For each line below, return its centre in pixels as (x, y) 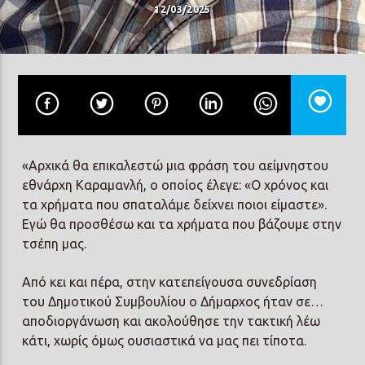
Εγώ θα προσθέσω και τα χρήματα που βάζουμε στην (182, 224)
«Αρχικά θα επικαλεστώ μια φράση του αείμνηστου (176, 166)
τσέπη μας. (55, 244)
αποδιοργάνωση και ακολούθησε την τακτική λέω (172, 321)
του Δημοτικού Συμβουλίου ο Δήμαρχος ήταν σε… (173, 301)
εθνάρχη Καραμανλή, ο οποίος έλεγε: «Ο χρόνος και (176, 185)
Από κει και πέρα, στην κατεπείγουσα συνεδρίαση (170, 281)
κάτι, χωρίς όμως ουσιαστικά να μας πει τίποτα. (165, 340)
